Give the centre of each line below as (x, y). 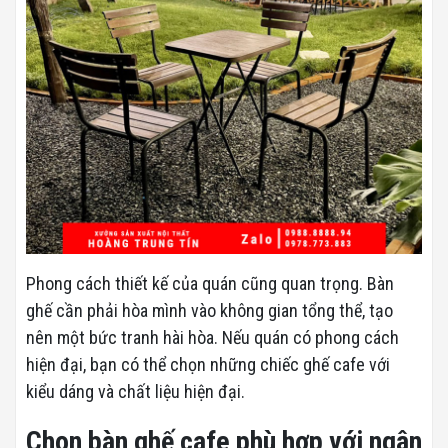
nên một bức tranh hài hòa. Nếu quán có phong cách (212, 337)
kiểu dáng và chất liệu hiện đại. (135, 391)
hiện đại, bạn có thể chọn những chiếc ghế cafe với (208, 364)
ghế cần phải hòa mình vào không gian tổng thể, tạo (209, 310)
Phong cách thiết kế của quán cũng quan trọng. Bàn (210, 283)
